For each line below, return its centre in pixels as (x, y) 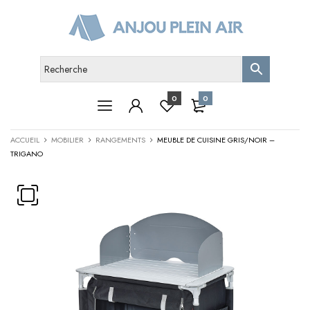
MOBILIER (67, 140)
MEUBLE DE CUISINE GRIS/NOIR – (216, 140)
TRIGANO (27, 154)
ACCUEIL (25, 140)
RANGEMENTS (120, 140)
